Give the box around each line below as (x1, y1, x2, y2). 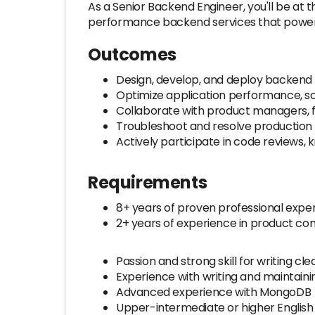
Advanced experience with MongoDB (116, 284, 311, 300)
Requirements (88, 171, 207, 194)
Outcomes (88, 43, 176, 66)
